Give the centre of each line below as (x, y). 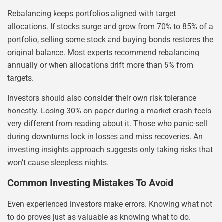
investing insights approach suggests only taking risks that (110, 150)
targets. (21, 78)
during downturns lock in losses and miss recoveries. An (105, 137)
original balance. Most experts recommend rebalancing (103, 52)
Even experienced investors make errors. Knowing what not (110, 204)
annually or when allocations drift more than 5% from (100, 65)
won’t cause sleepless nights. (58, 163)
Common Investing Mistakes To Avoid (90, 183)
